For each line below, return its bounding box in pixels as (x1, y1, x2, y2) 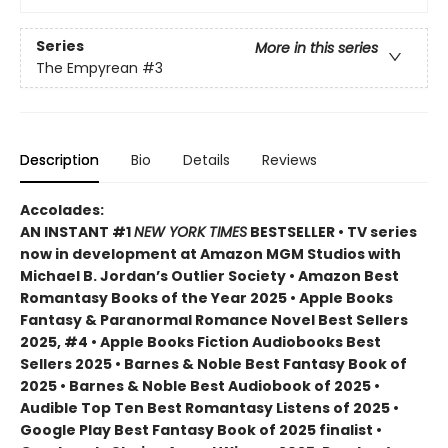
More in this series (255, 38, 378, 59)
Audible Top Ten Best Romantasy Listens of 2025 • (20, 397, 399, 418)
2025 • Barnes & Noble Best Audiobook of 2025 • (20, 375, 380, 396)
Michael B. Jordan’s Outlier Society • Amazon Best (20, 265, 399, 286)
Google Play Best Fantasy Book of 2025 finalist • (20, 419, 382, 440)
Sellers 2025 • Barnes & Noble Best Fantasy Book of (20, 353, 407, 374)
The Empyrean (36, 58, 138, 79)
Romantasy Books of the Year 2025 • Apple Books (20, 287, 393, 308)
